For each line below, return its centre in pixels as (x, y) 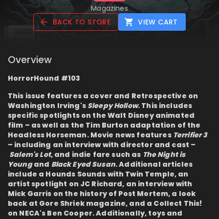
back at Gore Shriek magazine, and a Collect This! (105, 204)
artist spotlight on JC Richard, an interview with (100, 184)
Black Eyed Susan (83, 164)
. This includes (165, 106)
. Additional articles (154, 164)
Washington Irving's (48, 106)
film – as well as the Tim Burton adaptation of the (104, 125)
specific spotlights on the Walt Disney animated (101, 116)
